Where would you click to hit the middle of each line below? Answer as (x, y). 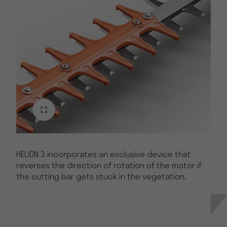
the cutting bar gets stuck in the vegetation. (101, 178)
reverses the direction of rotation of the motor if (109, 166)
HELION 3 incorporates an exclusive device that (104, 155)
